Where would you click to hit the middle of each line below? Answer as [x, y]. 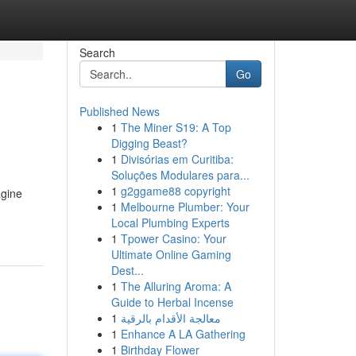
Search [97, 52]
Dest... [127, 270]
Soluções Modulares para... [180, 175]
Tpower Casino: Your [173, 238]
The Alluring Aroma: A [176, 286]
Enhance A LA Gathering [183, 334]
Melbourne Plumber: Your [185, 207]
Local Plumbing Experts [170, 222]
